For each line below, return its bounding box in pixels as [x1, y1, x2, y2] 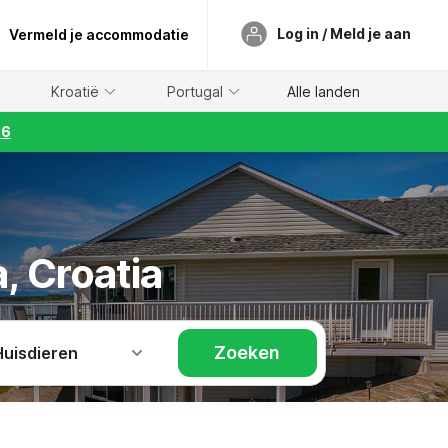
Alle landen [286, 82, 360, 100]
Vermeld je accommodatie [9, 26, 189, 43]
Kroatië [51, 82, 100, 100]
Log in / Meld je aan [277, 24, 411, 42]
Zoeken [214, 342, 281, 363]
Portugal [167, 82, 224, 100]
